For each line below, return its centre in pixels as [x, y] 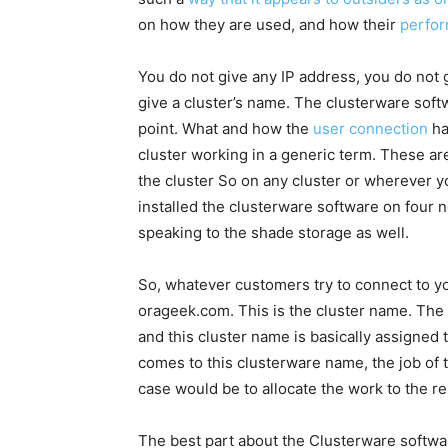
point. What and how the [225, 129]
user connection [370, 129]
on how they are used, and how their [269, 25]
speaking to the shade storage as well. [273, 233]
